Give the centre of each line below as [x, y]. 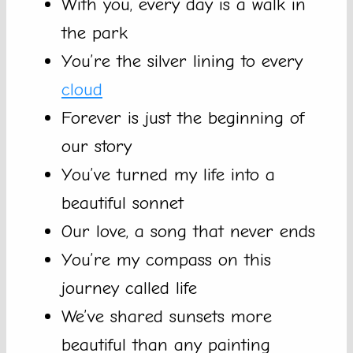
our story [97, 147]
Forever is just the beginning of [183, 118]
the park [95, 33]
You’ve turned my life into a [168, 175]
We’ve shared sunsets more [167, 317]
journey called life [129, 288]
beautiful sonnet [123, 203]
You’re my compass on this [166, 260]
